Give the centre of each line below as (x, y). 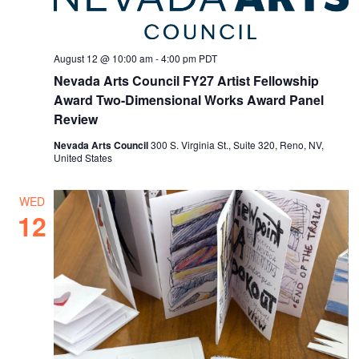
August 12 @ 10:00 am (104, 58)
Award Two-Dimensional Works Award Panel (189, 100)
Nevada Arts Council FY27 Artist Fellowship (187, 81)
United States (83, 158)
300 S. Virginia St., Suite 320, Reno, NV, (238, 145)
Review (76, 119)
